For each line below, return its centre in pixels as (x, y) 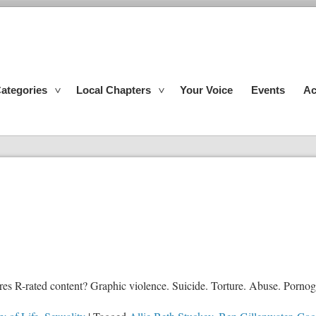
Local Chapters (114, 90)
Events (268, 90)
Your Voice (206, 90)
